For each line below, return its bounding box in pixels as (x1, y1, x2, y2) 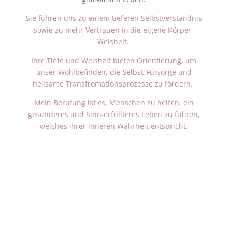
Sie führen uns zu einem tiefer (25, 13, 130, 23)
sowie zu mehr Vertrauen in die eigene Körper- (34, 25, 194, 35)
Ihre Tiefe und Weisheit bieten (31, 55, 137, 65)
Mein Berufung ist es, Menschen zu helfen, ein (34, 98, 194, 107)
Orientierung (137, 55, 182, 65)
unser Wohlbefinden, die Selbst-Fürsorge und (36, 67, 192, 77)
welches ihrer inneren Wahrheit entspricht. (40, 121, 188, 131)
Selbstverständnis (138, 13, 202, 23)
